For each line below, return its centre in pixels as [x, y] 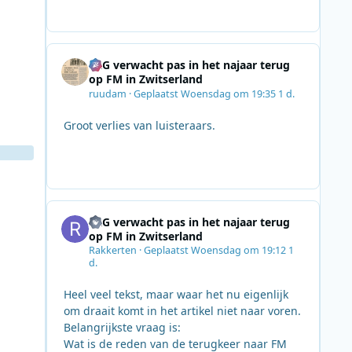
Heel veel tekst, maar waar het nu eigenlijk [176, 295]
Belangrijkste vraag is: [122, 328]
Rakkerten [112, 251]
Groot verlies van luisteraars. [139, 125]
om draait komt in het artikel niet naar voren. [182, 311]
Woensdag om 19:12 [239, 251]
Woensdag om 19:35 [229, 93]
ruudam [107, 93]
